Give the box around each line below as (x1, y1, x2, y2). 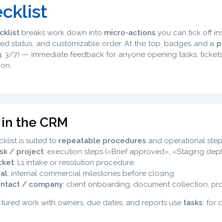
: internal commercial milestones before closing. (7, 169, 175, 178)
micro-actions (104, 28, 156, 37)
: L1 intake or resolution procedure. (13, 158, 135, 167)
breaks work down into (19, 28, 104, 37)
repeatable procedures (58, 136, 146, 145)
